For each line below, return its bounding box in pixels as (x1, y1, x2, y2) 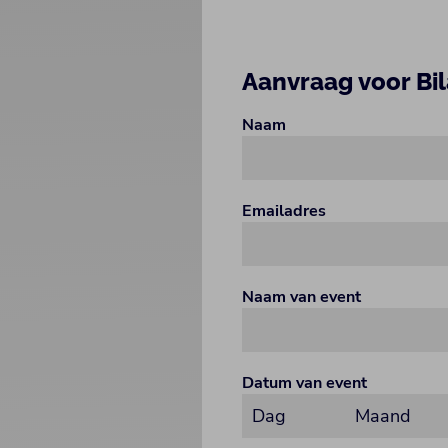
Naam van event (242, 286, 361, 308)
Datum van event (242, 372, 367, 394)
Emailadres (242, 200, 326, 222)
